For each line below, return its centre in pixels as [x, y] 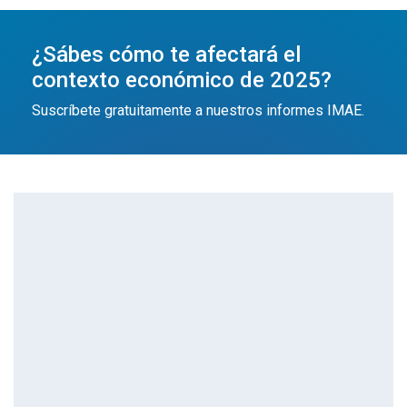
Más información [71, 177]
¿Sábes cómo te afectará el [166, 55]
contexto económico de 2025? [182, 80]
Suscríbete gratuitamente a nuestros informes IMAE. [198, 111]
